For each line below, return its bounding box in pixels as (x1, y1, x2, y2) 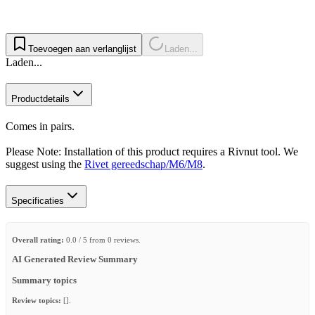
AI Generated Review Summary (12, 254, 138, 264)
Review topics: (12, 296, 61, 305)
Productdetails (11, 94, 70, 105)
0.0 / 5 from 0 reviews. (64, 235, 141, 244)
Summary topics (12, 275, 77, 285)
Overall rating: (12, 235, 64, 244)
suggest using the (6, 157, 84, 170)
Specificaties (11, 195, 64, 206)
